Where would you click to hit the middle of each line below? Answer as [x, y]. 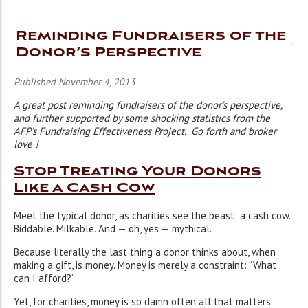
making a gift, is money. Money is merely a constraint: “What [145, 265]
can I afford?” [44, 278]
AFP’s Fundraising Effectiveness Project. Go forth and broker [145, 131]
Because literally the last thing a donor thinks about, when [145, 252]
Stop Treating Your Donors [137, 172]
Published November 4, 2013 [75, 82]
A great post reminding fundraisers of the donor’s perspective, [148, 105]
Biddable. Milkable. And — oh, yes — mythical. [113, 229]
